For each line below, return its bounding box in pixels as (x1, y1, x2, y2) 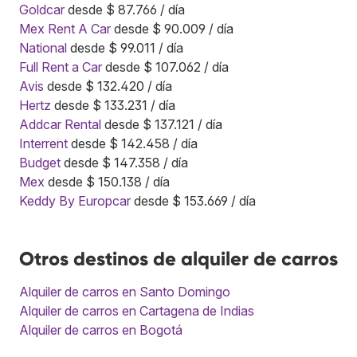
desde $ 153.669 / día (131, 192, 256, 209)
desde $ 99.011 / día (67, 39, 183, 56)
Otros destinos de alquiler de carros (19, 246, 338, 270)
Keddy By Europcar (19, 192, 131, 209)
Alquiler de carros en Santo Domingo (19, 283, 230, 300)
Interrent (19, 135, 68, 151)
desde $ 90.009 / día (111, 20, 233, 37)
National (19, 39, 67, 56)
